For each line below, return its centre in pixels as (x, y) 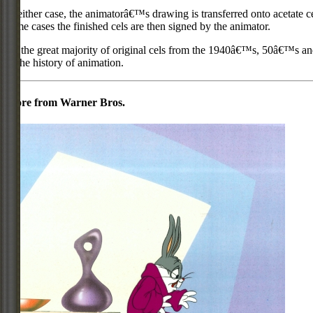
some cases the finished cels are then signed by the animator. (138, 26)
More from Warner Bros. (65, 102)
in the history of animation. (65, 62)
